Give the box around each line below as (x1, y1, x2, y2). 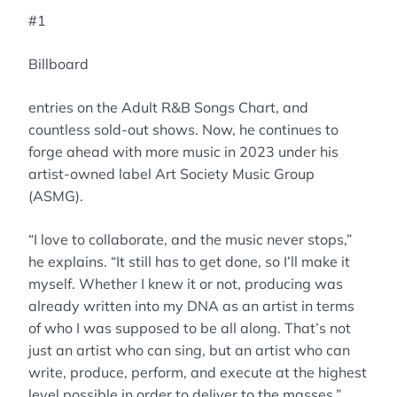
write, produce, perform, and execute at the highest (28, 363, 367, 381)
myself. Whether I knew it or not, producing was (28, 275, 343, 292)
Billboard (28, 55, 89, 73)
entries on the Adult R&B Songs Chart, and (28, 98, 308, 116)
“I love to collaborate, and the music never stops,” (28, 230, 352, 248)
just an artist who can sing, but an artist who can (28, 341, 350, 359)
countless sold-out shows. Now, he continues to (28, 121, 339, 138)
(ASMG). (28, 187, 83, 205)
